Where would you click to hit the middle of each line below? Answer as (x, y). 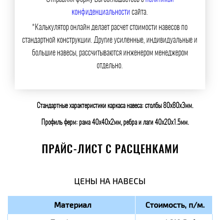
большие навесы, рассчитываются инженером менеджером (110, 53)
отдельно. (110, 66)
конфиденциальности (101, 13)
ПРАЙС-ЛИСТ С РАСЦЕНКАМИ (110, 150)
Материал (73, 205)
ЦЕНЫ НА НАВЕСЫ (110, 181)
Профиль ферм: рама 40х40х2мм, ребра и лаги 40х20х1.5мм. (115, 123)
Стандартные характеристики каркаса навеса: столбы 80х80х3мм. (115, 106)
